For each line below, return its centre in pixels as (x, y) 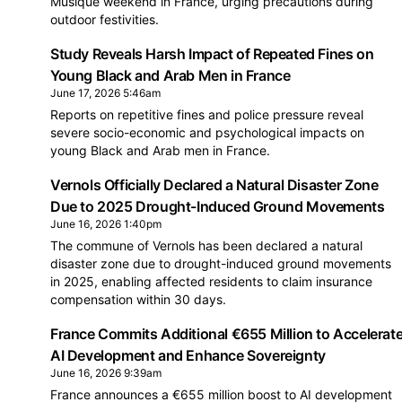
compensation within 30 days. (138, 299)
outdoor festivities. (105, 19)
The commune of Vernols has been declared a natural (206, 245)
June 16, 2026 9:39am (106, 373)
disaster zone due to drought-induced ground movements (221, 263)
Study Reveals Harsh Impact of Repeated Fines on (212, 54)
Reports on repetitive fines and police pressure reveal (207, 114)
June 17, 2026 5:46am (105, 93)
